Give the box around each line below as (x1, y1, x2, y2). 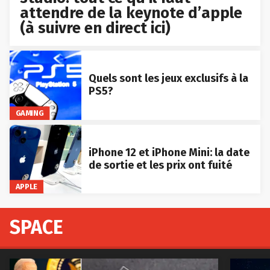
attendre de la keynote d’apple (20, 3, 243, 22)
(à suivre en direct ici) (20, 18, 171, 37)
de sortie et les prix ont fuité (88, 159, 232, 172)
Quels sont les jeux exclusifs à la (88, 72, 248, 86)
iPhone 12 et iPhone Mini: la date (88, 146, 250, 160)
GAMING (15, 108, 44, 118)
